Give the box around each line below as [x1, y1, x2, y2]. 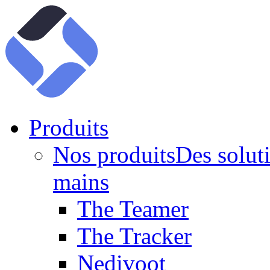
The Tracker [77, 223, 192, 249]
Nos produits [53, 142, 175, 168]
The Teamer [77, 196, 189, 222]
